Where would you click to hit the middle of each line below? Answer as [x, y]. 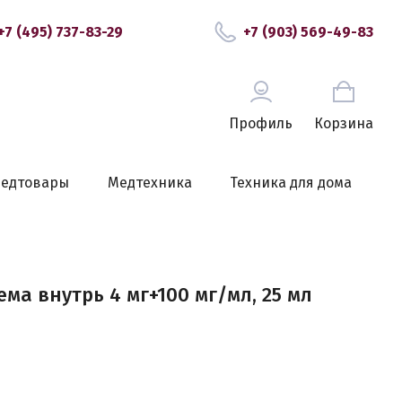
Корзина [344, 123]
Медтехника [149, 183]
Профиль [261, 123]
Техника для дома [290, 183]
